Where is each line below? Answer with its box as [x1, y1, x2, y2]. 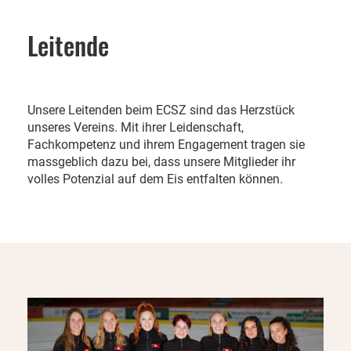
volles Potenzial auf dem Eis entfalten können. [27, 172, 283, 186]
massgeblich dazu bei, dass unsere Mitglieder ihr [27, 154, 295, 169]
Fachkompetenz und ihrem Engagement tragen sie [27, 137, 305, 152]
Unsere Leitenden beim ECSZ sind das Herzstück [27, 103, 295, 118]
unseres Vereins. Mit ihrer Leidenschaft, [27, 120, 244, 135]
